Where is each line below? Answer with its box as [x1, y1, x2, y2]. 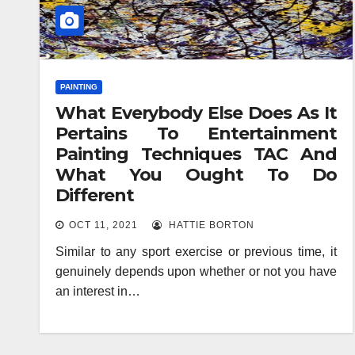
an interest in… [55, 284, 140, 298]
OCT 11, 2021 [69, 219, 138, 231]
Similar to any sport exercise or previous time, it [55, 244, 337, 258]
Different [55, 184, 135, 206]
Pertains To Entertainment [55, 122, 337, 144]
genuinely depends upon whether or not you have [55, 264, 337, 278]
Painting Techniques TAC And [55, 143, 337, 165]
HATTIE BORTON [166, 219, 254, 231]
